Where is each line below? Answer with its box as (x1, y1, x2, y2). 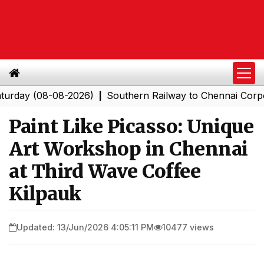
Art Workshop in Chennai (9, 137, 248, 161)
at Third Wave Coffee (9, 160, 200, 183)
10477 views (162, 222, 214, 232)
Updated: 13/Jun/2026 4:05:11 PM (16, 222, 154, 232)
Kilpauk (9, 182, 81, 206)
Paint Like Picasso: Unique (9, 115, 253, 138)
